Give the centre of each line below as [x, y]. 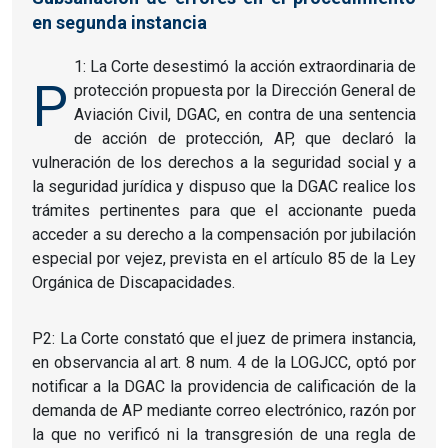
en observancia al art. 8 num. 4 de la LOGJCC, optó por [224, 362]
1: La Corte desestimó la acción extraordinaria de [245, 66]
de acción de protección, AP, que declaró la [245, 138]
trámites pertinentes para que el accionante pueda [224, 210]
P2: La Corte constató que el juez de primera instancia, [224, 338]
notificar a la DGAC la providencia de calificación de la [224, 386]
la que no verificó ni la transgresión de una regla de [224, 434]
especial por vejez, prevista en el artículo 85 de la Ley [224, 258]
